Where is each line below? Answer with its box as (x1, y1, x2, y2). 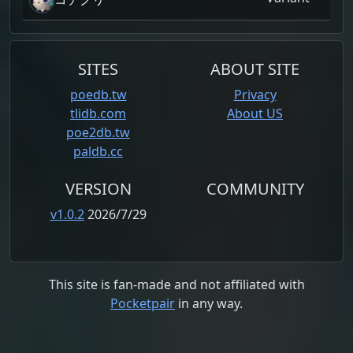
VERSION (65, 177, 132, 199)
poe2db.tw (66, 123, 130, 141)
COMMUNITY (206, 177, 304, 199)
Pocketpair (110, 294, 175, 312)
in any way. (175, 294, 243, 312)
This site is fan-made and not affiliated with (48, 275, 305, 293)
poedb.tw (69, 85, 127, 103)
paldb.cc (73, 142, 123, 160)
